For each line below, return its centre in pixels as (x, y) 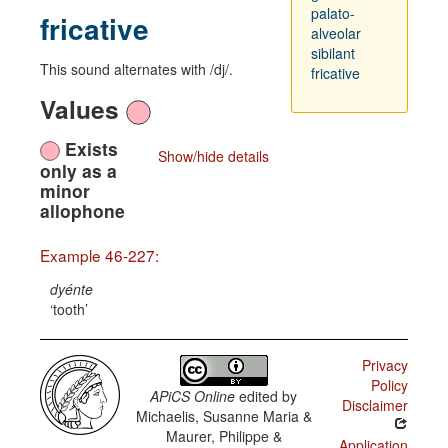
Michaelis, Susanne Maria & (223, 416)
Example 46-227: (99, 255)
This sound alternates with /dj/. (136, 69)
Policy (389, 385)
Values (83, 109)
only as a (78, 171)
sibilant (332, 53)
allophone (82, 211)
